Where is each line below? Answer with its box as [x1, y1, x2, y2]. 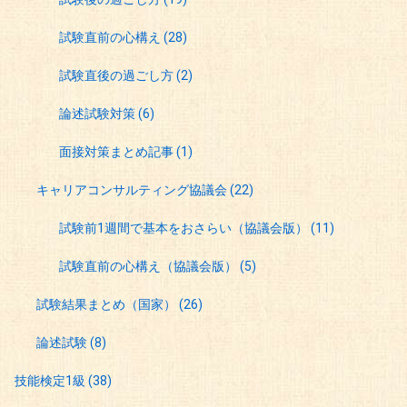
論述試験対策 [58, 106, 138, 122]
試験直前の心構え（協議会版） [58, 259, 240, 274]
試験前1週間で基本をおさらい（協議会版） [58, 221, 311, 236]
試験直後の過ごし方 [58, 68, 176, 84]
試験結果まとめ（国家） [36, 297, 180, 313]
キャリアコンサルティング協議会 [36, 183, 231, 198]
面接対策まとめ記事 [58, 144, 176, 160]
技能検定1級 [15, 373, 88, 389]
